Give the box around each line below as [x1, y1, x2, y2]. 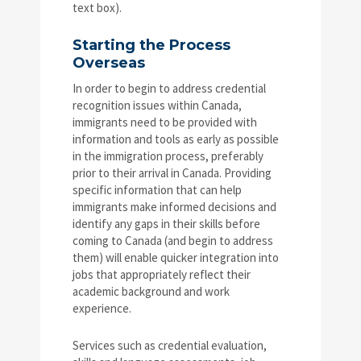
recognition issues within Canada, [73, 97, 242, 113]
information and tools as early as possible [73, 131, 279, 147]
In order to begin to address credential [73, 80, 266, 96]
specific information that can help [73, 181, 242, 197]
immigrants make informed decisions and [73, 198, 276, 214]
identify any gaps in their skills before [73, 215, 260, 231]
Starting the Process [73, 35, 230, 54]
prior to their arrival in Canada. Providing [73, 164, 272, 180]
